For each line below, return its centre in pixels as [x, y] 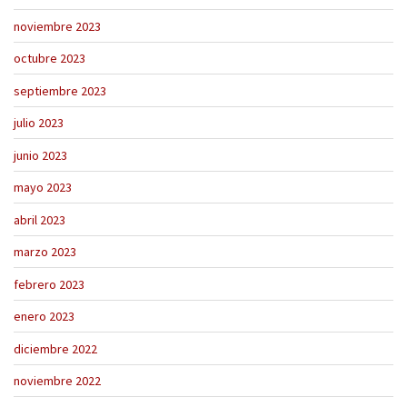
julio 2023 [39, 123]
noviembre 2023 [57, 26]
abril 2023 [40, 219]
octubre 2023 [50, 59]
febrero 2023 [49, 284]
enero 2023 [44, 317]
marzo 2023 [45, 252]
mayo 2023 [43, 188]
